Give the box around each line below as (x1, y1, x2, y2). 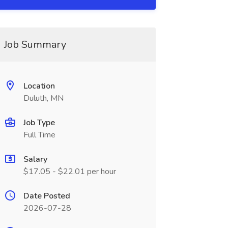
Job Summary (4, 38, 66, 51)
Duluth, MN (23, 93, 64, 104)
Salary (23, 154, 47, 165)
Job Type (23, 117, 55, 128)
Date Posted (23, 190, 70, 202)
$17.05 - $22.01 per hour (23, 166, 116, 177)
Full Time (23, 129, 55, 140)
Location (23, 80, 55, 92)
